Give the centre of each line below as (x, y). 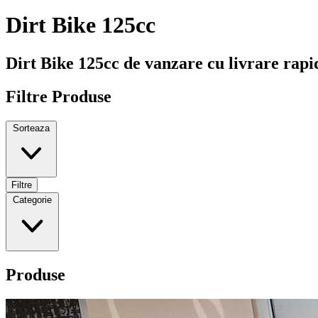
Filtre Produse (59, 96)
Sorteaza (31, 128)
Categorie (32, 199)
